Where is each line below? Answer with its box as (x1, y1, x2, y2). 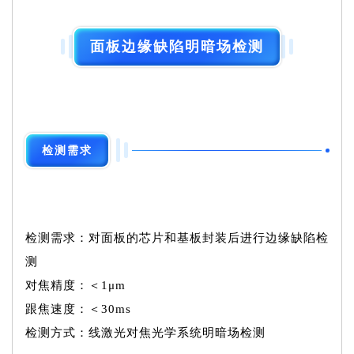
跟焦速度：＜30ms (25, 302, 131, 315)
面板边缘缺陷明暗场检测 (90, 38, 264, 55)
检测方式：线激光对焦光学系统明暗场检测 (25, 326, 265, 339)
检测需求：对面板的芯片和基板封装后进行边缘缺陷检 (25, 231, 329, 244)
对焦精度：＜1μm (25, 278, 126, 292)
